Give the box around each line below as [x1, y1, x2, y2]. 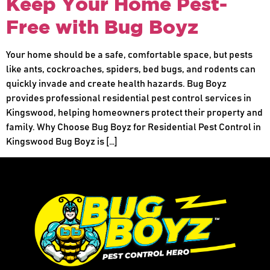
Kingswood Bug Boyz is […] [6, 137, 118, 147]
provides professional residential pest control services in [6, 93, 251, 104]
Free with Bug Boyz [6, 16, 198, 38]
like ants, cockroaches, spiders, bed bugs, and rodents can [6, 64, 256, 75]
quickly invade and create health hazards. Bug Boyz [6, 79, 227, 89]
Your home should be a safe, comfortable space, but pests [6, 50, 253, 60]
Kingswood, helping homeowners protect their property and [6, 108, 263, 118]
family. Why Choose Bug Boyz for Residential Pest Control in [6, 122, 261, 133]
